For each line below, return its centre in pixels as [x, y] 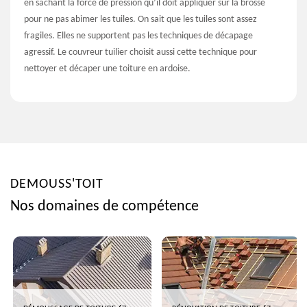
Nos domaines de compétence [105, 207]
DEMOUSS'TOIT [57, 185]
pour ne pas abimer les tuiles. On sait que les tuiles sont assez [140, 20]
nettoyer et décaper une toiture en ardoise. [107, 69]
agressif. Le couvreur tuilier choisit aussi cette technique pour [140, 53]
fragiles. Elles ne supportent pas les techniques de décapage [138, 36]
